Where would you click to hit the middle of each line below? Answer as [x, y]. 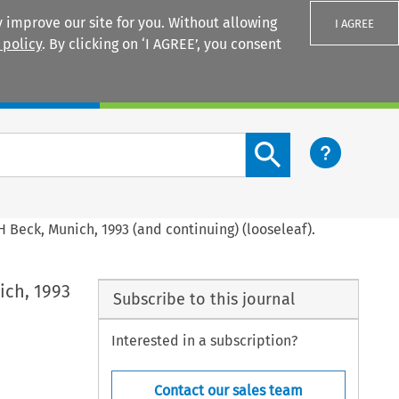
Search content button [318, 142]
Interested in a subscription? [205, 341]
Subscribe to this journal [204, 299]
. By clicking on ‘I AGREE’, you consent [162, 44]
